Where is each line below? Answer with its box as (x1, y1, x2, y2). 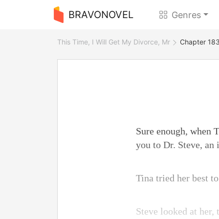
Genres (172, 9, 201, 20)
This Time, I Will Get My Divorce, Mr (57, 38, 170, 46)
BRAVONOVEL (68, 9, 133, 21)
